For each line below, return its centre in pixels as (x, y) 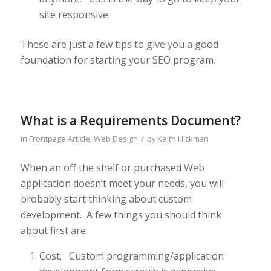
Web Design (116, 139)
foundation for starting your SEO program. (118, 60)
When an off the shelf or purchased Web (112, 167)
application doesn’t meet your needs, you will (122, 183)
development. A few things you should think (121, 214)
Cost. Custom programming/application (131, 256)
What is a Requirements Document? (130, 121)
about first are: (54, 230)
